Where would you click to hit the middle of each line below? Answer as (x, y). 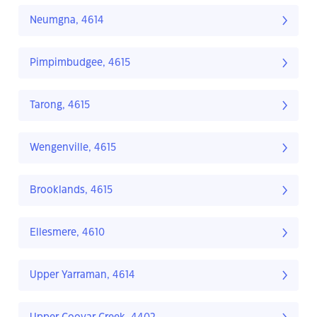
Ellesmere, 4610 (67, 233)
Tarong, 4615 (60, 106)
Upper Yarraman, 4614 (82, 276)
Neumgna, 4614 (67, 21)
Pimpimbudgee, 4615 (80, 63)
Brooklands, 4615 (71, 191)
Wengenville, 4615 (73, 148)
